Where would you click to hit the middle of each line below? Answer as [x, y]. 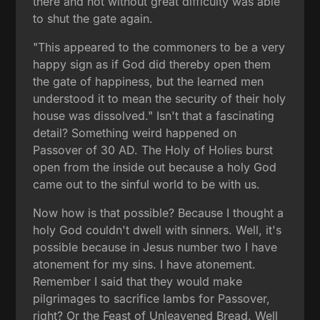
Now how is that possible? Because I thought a [159, 212]
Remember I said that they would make [138, 281]
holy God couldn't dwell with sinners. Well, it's [157, 230]
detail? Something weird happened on [135, 132]
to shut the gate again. [93, 18]
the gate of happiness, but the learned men [149, 81]
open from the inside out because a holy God [155, 167]
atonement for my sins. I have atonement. [145, 264]
